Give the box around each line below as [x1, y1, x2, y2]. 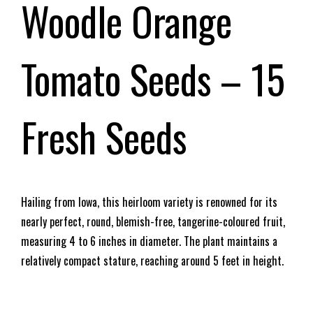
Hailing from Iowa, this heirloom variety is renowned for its [21, 193, 277, 210]
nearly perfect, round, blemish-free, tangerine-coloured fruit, [21, 212, 285, 230]
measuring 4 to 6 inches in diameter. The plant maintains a [21, 232, 277, 249]
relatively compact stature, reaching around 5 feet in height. [21, 252, 284, 269]
